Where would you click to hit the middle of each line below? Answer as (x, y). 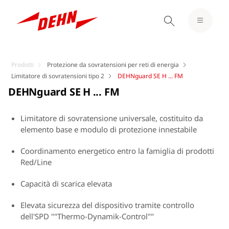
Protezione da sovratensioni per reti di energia (113, 65)
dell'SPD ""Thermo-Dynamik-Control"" (87, 216)
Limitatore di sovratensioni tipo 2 (58, 76)
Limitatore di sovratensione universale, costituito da (112, 118)
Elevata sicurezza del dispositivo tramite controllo (107, 205)
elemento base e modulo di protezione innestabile (109, 129)
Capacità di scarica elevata (66, 184)
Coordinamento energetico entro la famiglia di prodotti (117, 151)
